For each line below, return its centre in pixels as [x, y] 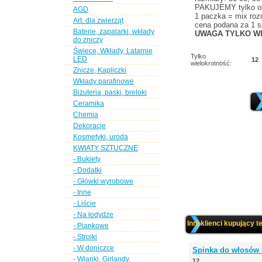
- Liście [85, 204]
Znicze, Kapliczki [100, 70]
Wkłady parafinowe [104, 81]
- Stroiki [85, 237]
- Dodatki [87, 170]
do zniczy [88, 40]
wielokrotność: [211, 63]
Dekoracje [89, 126]
